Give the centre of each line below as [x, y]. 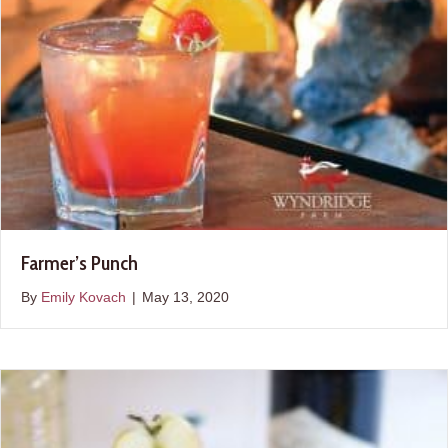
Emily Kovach [83, 297]
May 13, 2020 [185, 297]
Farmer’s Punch [79, 263]
